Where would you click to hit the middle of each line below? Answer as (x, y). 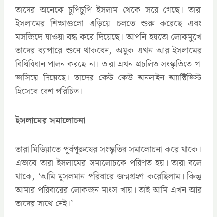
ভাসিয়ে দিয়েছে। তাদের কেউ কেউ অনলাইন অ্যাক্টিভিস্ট (108, 77)
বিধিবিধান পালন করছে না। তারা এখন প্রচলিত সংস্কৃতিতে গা (108, 64)
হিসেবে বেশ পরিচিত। (49, 91)
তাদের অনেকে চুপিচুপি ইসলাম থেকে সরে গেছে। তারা (108, 10)
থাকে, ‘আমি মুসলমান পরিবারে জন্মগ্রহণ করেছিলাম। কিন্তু (108, 176)
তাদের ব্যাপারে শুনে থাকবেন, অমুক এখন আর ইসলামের (108, 50)
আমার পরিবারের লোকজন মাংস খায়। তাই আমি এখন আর (108, 190)
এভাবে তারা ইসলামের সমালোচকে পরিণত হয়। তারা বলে (108, 163)
